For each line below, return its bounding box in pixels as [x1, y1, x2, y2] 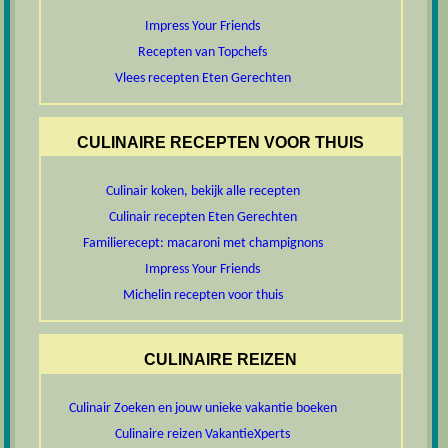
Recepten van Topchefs [138, 44, 268, 60]
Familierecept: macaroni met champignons [82, 235, 323, 251]
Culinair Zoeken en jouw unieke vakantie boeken [68, 401, 337, 417]
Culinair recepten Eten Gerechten [108, 209, 297, 225]
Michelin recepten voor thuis [122, 287, 283, 303]
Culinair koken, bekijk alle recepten [105, 183, 300, 199]
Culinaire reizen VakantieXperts [115, 427, 291, 443]
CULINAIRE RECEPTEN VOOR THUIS [77, 133, 365, 151]
